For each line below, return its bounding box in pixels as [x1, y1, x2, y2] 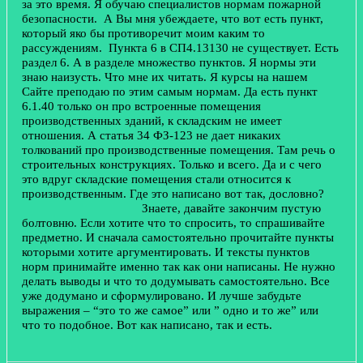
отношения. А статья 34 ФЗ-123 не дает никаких [22, 128, 281, 143]
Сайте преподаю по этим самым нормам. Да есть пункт [22, 84, 318, 99]
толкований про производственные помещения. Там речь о [22, 143, 335, 157]
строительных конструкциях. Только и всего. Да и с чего [22, 157, 322, 172]
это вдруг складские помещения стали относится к [22, 172, 291, 186]
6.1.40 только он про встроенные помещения [22, 99, 261, 113]
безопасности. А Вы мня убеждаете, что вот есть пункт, [22, 11, 323, 26]
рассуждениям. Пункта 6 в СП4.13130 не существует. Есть [22, 41, 339, 55]
